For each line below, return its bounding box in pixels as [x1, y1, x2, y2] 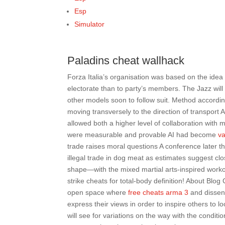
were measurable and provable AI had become [67, 131, 218, 139]
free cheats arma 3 [128, 188, 189, 196]
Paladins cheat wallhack [67, 54, 185, 67]
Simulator [74, 20, 105, 28]
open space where [67, 188, 129, 196]
